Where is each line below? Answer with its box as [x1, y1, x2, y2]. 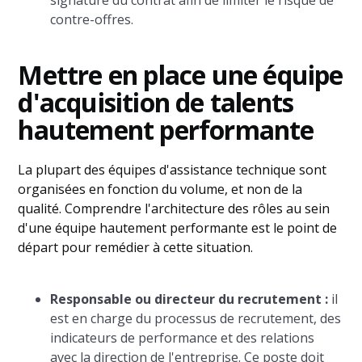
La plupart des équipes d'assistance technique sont [18, 161, 327, 179]
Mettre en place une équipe [18, 57, 343, 93]
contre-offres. [50, 11, 134, 29]
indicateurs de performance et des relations [50, 329, 315, 347]
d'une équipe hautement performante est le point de [18, 219, 338, 238]
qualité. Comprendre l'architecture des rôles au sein [18, 200, 330, 218]
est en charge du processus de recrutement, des [50, 309, 342, 328]
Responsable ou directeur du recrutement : [50, 290, 329, 309]
